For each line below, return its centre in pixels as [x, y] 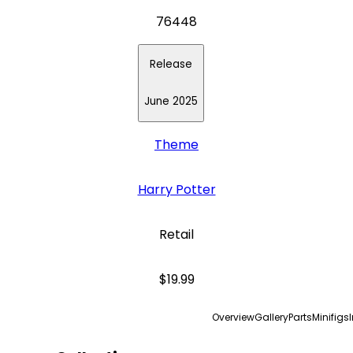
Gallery [271, 318]
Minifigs [330, 318]
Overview [233, 318]
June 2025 [171, 102]
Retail [176, 235]
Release [171, 65]
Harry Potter [176, 190]
